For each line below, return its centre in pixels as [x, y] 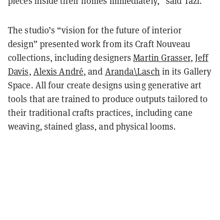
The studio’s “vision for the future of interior [95, 30]
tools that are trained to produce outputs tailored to [108, 99]
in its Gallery [186, 71]
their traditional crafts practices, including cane [100, 112]
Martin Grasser [162, 57]
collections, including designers [71, 57]
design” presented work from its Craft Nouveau [99, 44]
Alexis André [58, 71]
